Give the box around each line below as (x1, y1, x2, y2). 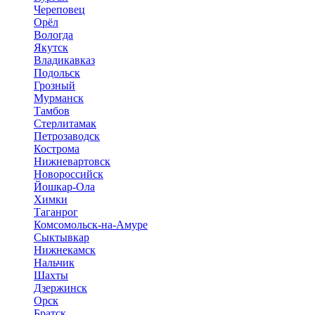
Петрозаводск (34, 129, 100, 142)
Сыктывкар (34, 231, 89, 243)
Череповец (34, 3, 85, 15)
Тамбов (34, 104, 70, 117)
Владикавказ (34, 53, 95, 66)
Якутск (34, 41, 68, 53)
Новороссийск (34, 167, 103, 180)
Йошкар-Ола (34, 180, 95, 193)
